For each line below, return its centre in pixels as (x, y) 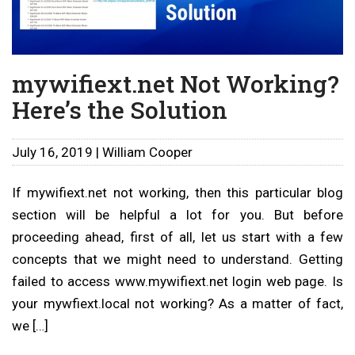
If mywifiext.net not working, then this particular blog (177, 192)
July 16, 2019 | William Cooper (102, 152)
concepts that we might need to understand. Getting (177, 259)
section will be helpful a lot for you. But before (177, 214)
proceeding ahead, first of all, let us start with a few (177, 237)
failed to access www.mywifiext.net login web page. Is (177, 281)
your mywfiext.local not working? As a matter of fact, (177, 303)
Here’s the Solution (120, 109)
